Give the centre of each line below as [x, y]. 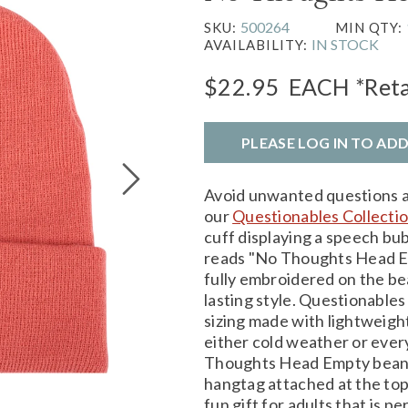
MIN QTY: [371, 27]
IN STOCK [345, 44]
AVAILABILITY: [258, 44]
